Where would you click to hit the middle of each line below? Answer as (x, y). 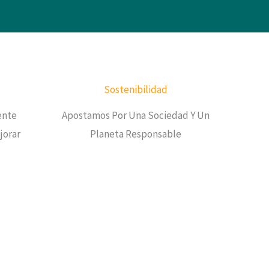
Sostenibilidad (136, 90)
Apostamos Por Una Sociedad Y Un (136, 116)
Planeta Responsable (136, 134)
